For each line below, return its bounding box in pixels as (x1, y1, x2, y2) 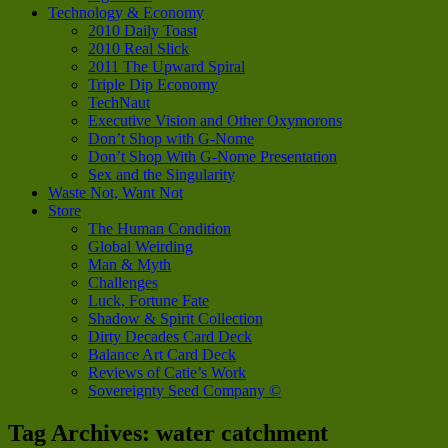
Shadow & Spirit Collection (88, 309, 263, 327)
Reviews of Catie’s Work (88, 363, 246, 381)
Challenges (88, 273, 158, 291)
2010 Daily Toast (88, 21, 197, 39)
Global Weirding (88, 237, 193, 255)
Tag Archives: (8, 419, 156, 446)
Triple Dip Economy (88, 75, 218, 93)
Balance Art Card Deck (88, 345, 236, 363)
